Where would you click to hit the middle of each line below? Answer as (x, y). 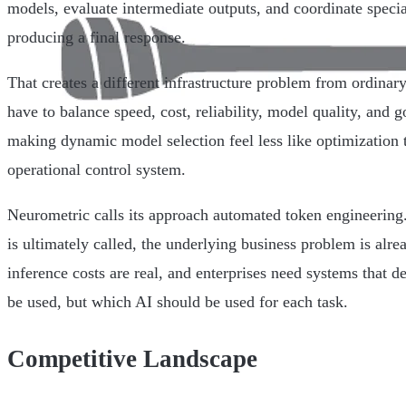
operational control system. (97, 170)
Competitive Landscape (132, 358)
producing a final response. (97, 38)
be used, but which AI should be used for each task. (178, 302)
